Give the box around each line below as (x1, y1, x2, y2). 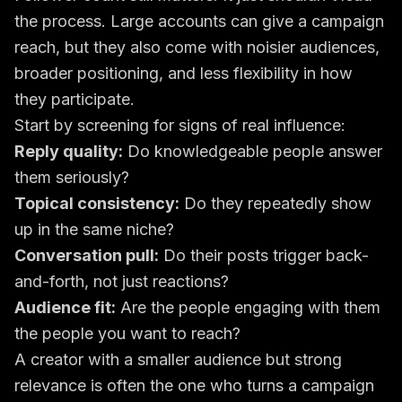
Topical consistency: (14, 194, 179, 213)
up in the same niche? (14, 220, 174, 239)
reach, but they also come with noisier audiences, (14, 38, 380, 57)
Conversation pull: (14, 246, 159, 265)
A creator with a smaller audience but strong (14, 350, 342, 369)
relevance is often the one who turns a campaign (14, 376, 374, 395)
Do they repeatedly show (179, 194, 371, 213)
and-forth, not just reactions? (14, 272, 229, 291)
